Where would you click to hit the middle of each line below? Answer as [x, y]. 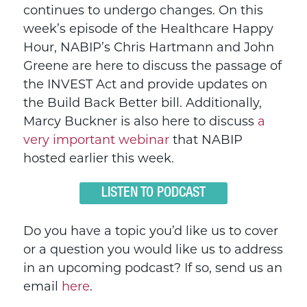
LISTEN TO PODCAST [153, 193]
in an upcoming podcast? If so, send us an [152, 269]
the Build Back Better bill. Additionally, [142, 103]
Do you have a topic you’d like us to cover [150, 232]
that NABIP [206, 140]
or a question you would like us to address [153, 250]
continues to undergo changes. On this [143, 11]
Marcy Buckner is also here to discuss [140, 122]
